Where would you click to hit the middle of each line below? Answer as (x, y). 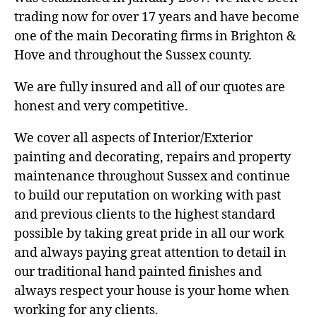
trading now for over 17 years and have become (157, 18)
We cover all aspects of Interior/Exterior (133, 139)
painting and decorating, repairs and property (152, 158)
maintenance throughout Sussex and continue (152, 177)
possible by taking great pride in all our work (149, 234)
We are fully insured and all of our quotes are (150, 88)
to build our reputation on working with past (148, 196)
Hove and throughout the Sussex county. (133, 56)
